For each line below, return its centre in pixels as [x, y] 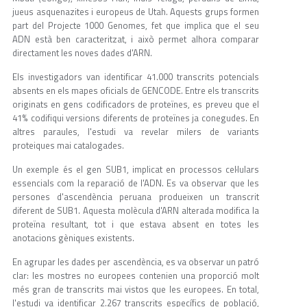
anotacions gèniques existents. [73, 238]
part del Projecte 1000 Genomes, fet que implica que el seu [136, 26]
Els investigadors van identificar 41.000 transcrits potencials [136, 77]
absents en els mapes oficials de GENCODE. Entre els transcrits [136, 91]
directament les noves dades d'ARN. [82, 53]
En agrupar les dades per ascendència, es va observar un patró [136, 262]
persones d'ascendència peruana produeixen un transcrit [136, 197]
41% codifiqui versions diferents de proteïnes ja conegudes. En [136, 118]
